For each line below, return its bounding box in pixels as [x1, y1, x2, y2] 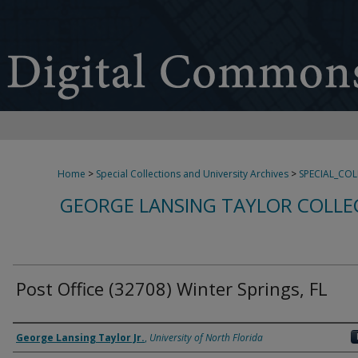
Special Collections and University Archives [96, 167, 288, 181]
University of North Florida [149, 331, 263, 344]
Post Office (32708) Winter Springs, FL [16, 276, 328, 300]
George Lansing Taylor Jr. [16, 331, 145, 344]
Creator [13, 326, 70, 348]
